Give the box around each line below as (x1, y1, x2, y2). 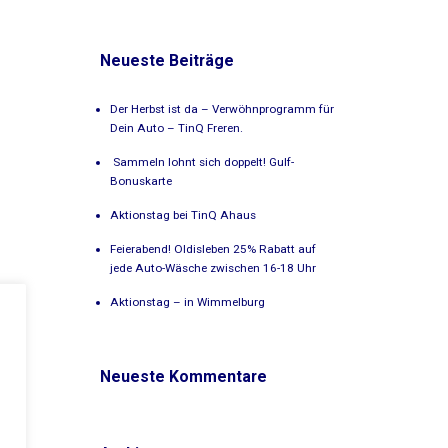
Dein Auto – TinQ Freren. (110, 120, 244, 135)
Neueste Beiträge (100, 50, 235, 70)
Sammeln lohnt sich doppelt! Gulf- (110, 154, 295, 169)
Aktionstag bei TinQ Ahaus (110, 207, 257, 222)
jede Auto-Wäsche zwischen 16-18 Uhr (110, 260, 317, 275)
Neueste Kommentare (100, 366, 268, 386)
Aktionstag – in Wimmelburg (110, 294, 266, 309)
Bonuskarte (110, 173, 173, 188)
